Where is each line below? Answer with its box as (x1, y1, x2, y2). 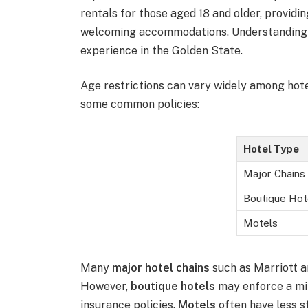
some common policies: (80, 98, 200, 111)
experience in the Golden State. (80, 43, 243, 57)
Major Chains (243, 168, 305, 180)
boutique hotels (131, 280, 216, 294)
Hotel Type (243, 143, 299, 155)
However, (80, 280, 131, 294)
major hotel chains (112, 261, 210, 275)
